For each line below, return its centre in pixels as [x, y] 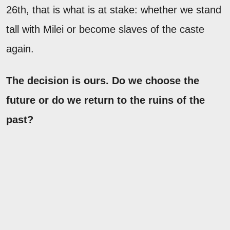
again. [20, 49]
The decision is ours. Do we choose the [103, 80]
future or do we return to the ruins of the [106, 100]
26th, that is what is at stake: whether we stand [114, 9]
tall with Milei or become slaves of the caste [105, 29]
